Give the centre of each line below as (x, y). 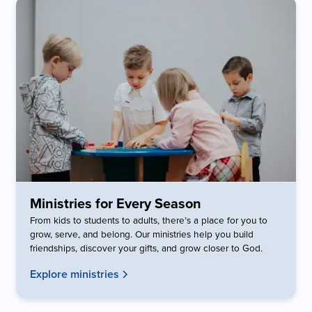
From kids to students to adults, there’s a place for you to (149, 219)
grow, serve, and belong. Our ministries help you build (142, 233)
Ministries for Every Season (116, 203)
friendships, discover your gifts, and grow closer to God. (147, 247)
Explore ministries (75, 274)
